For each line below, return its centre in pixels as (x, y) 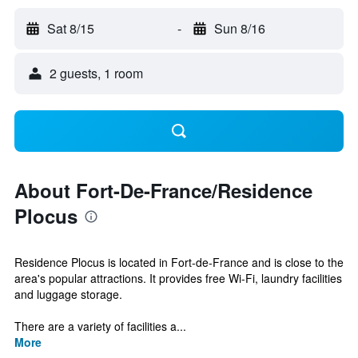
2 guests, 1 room (96, 73)
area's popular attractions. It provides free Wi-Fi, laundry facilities (178, 278)
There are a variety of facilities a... (100, 326)
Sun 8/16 (239, 28)
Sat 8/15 (71, 28)
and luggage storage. (68, 294)
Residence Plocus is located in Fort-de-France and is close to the (179, 262)
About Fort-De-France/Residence (163, 190)
